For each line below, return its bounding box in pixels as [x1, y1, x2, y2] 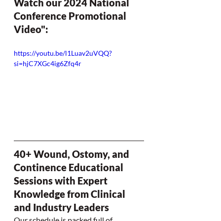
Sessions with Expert [14, 174, 110, 186]
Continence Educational [14, 161, 125, 173]
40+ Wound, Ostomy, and [14, 147, 131, 160]
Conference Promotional [14, 10, 128, 22]
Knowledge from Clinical [14, 187, 127, 200]
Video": [14, 23, 48, 35]
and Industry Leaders [14, 201, 109, 213]
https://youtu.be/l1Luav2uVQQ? [14, 49, 112, 57]
